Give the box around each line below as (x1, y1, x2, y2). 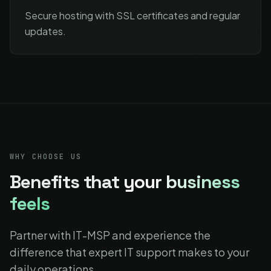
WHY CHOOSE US (10, 152, 82, 162)
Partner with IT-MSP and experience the (10, 228, 211, 242)
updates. (25, 25, 66, 38)
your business (123, 170, 240, 194)
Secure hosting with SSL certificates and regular (25, 9, 240, 22)
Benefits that (10, 170, 124, 194)
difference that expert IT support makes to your (10, 245, 249, 259)
